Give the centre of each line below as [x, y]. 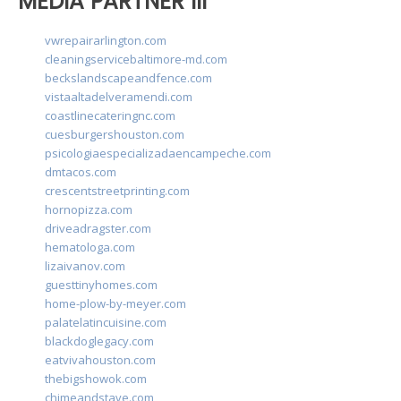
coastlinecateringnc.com [110, 116]
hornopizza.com [89, 210]
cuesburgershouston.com [115, 135]
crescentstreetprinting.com [117, 191]
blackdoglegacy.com [99, 341]
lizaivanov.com [85, 266]
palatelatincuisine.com [106, 323]
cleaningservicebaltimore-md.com [136, 60]
